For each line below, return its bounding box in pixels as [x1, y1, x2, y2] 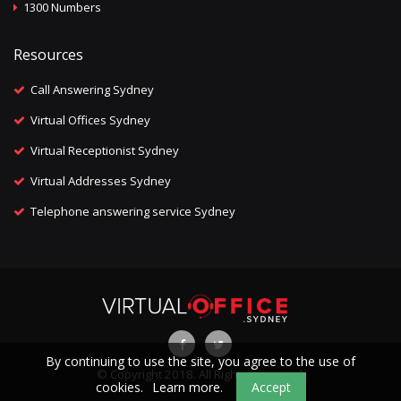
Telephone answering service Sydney [30, 203, 235, 220]
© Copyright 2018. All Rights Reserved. [96, 366, 305, 383]
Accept [251, 379, 291, 396]
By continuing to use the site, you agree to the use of [46, 353, 355, 370]
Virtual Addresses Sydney [30, 173, 171, 190]
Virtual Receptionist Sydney [30, 142, 179, 159]
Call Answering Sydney [30, 81, 154, 98]
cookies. [95, 379, 143, 396]
